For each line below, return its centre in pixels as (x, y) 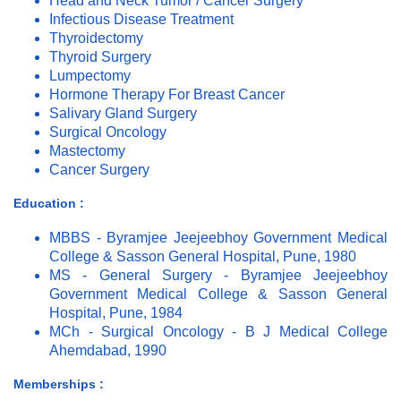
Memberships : (59, 384)
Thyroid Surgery (100, 57)
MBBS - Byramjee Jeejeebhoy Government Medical (218, 238)
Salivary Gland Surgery (123, 114)
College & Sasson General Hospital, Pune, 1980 (203, 257)
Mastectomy (87, 151)
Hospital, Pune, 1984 (116, 313)
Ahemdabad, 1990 (108, 351)
